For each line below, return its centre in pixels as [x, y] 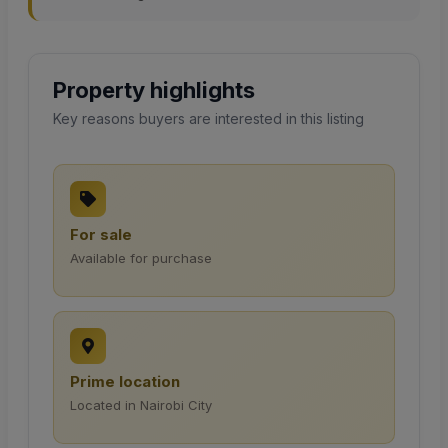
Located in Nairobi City [141, 405]
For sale [101, 235]
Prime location [125, 382]
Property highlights [154, 90]
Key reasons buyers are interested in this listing [208, 119]
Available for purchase [141, 258]
